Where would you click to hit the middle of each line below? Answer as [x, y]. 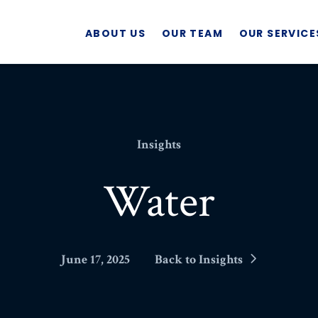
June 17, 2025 [95, 259]
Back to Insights [199, 259]
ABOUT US [116, 33]
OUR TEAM [192, 33]
